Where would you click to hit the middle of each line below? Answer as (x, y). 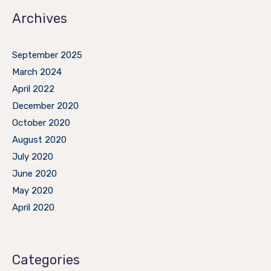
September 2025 (47, 55)
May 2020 (33, 190)
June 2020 (34, 173)
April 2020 (33, 207)
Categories (46, 260)
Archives (40, 18)
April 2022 (33, 89)
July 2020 (33, 156)
